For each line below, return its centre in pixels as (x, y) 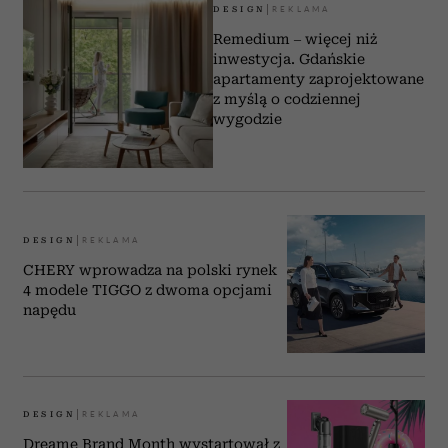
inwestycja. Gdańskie (289, 58)
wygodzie (248, 118)
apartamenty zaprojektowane (319, 78)
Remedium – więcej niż (295, 38)
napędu (49, 309)
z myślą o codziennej (287, 98)
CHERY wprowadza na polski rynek (150, 269)
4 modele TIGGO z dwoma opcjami (147, 289)
